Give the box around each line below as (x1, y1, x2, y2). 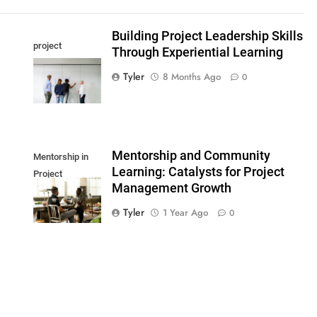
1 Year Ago (162, 205, 208, 219)
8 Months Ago (162, 69, 221, 83)
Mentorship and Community (111, 148, 270, 163)
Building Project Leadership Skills (111, 28, 303, 43)
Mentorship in (33, 151, 88, 162)
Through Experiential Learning (111, 45, 283, 59)
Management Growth (111, 180, 231, 195)
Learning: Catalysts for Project (111, 164, 284, 179)
